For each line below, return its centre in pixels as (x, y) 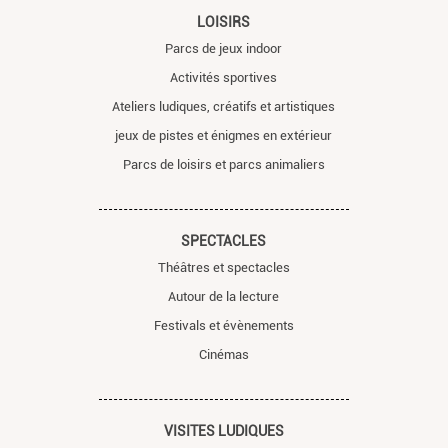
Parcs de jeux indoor (224, 48)
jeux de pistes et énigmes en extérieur (224, 135)
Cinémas (223, 354)
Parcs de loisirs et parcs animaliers (223, 164)
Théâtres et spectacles (223, 267)
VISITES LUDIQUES (223, 430)
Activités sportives (224, 77)
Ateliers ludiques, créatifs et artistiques (224, 106)
